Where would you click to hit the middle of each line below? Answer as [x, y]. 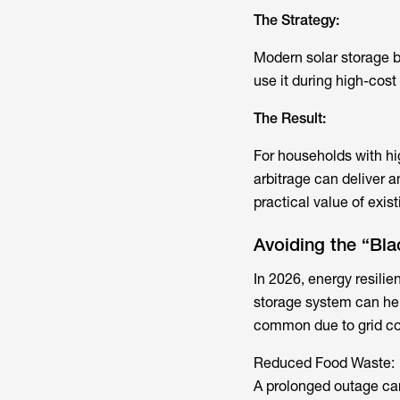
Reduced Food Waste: [324, 363]
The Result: [289, 118]
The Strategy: [296, 20]
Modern [279, 58]
